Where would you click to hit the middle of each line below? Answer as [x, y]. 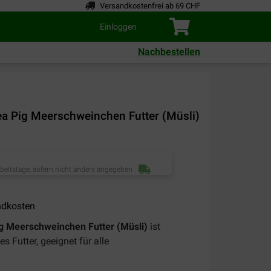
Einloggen [118, 26]
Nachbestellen [169, 52]
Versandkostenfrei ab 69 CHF [150, 6]
